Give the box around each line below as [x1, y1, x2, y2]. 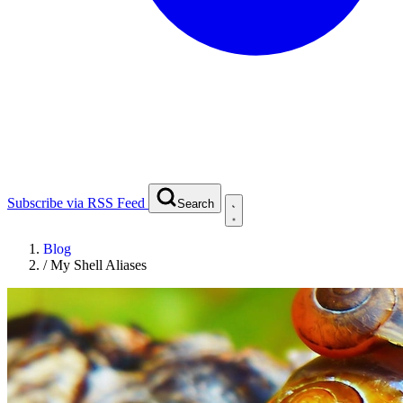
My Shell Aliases [50, 256, 147, 273]
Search [177, 196, 214, 210]
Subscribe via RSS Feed [7, 194, 145, 210]
